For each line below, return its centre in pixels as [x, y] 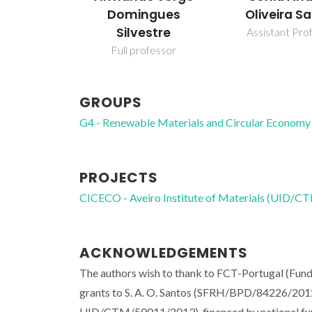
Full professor [144, 49]
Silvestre [144, 32]
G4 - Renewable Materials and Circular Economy [195, 122]
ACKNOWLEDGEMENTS [164, 252]
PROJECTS [119, 177]
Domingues [143, 14]
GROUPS [111, 102]
